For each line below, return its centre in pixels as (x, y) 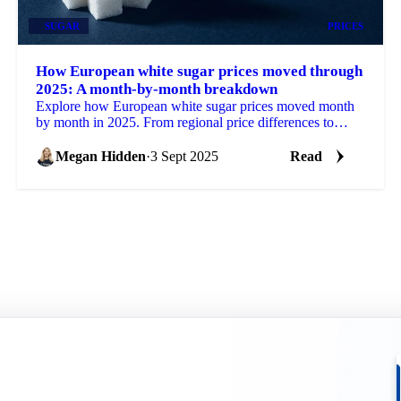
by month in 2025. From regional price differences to (184, 122)
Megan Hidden (100, 156)
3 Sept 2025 (184, 156)
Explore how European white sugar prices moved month (195, 106)
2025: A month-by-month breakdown (156, 89)
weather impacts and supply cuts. (128, 138)
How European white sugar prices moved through (199, 71)
